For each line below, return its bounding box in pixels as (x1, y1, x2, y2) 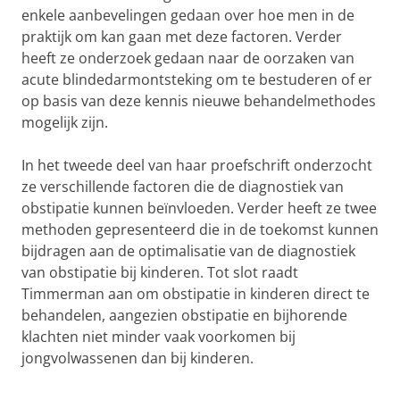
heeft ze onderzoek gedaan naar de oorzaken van (21, 48, 354, 68)
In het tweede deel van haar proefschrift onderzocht (21, 155, 372, 175)
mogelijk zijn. (21, 112, 108, 132)
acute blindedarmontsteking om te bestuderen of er (21, 70, 372, 89)
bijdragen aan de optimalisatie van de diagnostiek (21, 241, 355, 261)
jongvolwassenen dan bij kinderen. (21, 348, 254, 368)
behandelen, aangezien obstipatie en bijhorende (21, 305, 347, 325)
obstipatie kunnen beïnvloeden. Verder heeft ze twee (21, 198, 377, 218)
